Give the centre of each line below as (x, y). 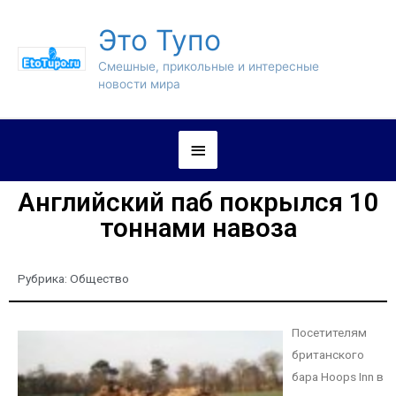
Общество (99, 279)
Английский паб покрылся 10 (198, 203)
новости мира (139, 84)
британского (328, 355)
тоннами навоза (198, 228)
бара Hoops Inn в (338, 377)
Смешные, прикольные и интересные (208, 67)
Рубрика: (44, 279)
